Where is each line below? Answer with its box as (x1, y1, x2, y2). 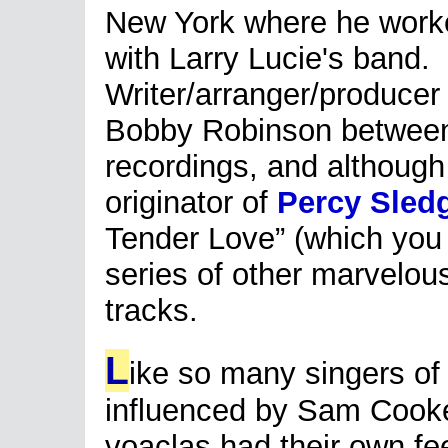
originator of (105, 185, 277, 220)
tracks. (105, 293, 198, 328)
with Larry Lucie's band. (105, 41, 430, 76)
